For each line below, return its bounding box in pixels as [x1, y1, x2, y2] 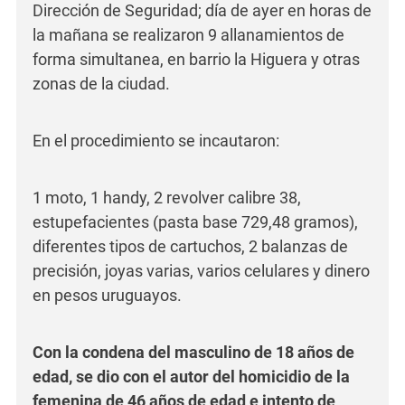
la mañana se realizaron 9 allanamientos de [33, 25, 344, 45]
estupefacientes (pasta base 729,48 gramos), [33, 212, 358, 232]
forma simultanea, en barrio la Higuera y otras [33, 50, 360, 70]
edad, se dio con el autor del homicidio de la [33, 367, 350, 387]
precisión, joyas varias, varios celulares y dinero [33, 261, 370, 281]
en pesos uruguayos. [33, 286, 182, 306]
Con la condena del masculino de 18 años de [33, 343, 354, 363]
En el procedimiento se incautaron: [33, 131, 279, 151]
